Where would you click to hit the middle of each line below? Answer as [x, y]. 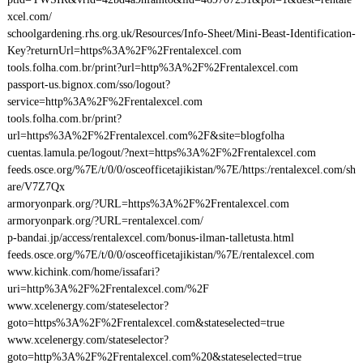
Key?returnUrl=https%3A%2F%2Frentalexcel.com [124, 51]
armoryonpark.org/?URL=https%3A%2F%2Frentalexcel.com [148, 204]
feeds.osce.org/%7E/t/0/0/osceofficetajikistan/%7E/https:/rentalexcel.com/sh [181, 170]
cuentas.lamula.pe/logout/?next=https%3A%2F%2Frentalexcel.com [161, 153]
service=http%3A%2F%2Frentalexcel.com [105, 102]
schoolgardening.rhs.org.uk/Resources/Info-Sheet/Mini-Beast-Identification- [181, 34]
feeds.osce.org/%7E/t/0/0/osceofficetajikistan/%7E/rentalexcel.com [160, 255]
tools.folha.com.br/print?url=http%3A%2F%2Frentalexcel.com [152, 68]
